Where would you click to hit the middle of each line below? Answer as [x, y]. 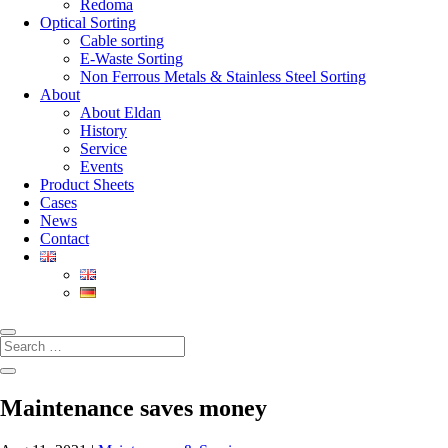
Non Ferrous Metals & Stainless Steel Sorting [223, 76]
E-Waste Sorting [131, 58]
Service [103, 148]
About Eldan [120, 112]
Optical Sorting [88, 22]
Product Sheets [87, 184]
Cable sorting [122, 40]
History [103, 130]
